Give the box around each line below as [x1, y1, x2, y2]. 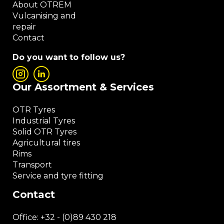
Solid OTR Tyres [12, 127, 76, 137]
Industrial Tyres [12, 116, 75, 126]
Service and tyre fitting [12, 171, 103, 181]
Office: [12, 212, 40, 222]
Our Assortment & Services [12, 81, 154, 93]
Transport [12, 160, 52, 170]
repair [12, 22, 36, 32]
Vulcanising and [12, 11, 76, 21]
